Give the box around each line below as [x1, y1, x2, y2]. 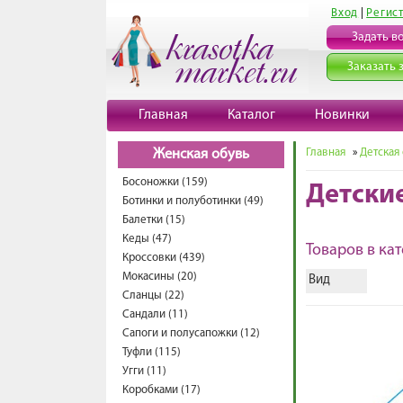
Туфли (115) [122, 346, 181, 358]
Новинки [315, 108, 370, 122]
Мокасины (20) [122, 271, 197, 282]
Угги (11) [122, 365, 166, 377]
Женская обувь [153, 148, 249, 162]
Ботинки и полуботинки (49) [122, 195, 264, 207]
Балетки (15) [122, 214, 185, 226]
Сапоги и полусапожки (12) [122, 327, 260, 339]
